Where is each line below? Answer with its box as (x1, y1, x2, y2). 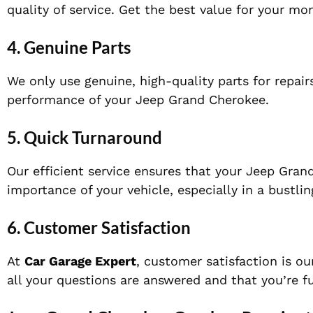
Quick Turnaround (24, 127, 162, 148)
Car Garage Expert (24, 254, 136, 269)
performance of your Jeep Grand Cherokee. (7, 92, 269, 108)
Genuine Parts (24, 37, 131, 58)
